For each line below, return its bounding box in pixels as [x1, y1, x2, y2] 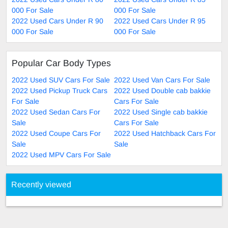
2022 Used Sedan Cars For [12, 107, 100, 116]
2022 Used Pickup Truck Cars [12, 86, 107, 95]
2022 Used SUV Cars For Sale [12, 75, 110, 84]
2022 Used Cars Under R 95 [114, 16, 206, 25]
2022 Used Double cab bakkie [114, 86, 211, 95]
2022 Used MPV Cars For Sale [12, 150, 111, 159]
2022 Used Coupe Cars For [12, 129, 101, 137]
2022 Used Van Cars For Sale [114, 75, 210, 84]
